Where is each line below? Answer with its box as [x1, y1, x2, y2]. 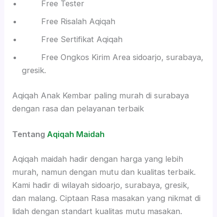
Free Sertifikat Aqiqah [22, 34, 123, 44]
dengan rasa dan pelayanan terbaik [12, 103, 144, 113]
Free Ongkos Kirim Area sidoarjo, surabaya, [22, 52, 204, 62]
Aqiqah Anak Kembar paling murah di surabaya [12, 90, 189, 100]
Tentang [12, 129, 46, 139]
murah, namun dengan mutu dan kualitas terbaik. [12, 167, 196, 177]
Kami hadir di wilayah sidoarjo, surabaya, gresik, [12, 180, 190, 190]
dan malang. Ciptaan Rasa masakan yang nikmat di [12, 193, 201, 203]
